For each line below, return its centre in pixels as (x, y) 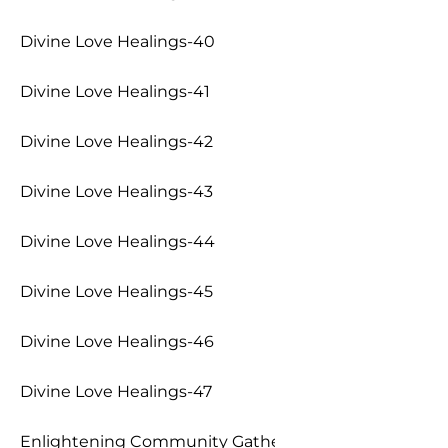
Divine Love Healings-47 (116, 391)
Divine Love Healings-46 (117, 341)
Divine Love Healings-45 (116, 291)
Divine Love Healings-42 (116, 141)
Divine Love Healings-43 (116, 191)
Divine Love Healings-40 (117, 41)
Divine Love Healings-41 (115, 91)
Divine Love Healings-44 (117, 241)
